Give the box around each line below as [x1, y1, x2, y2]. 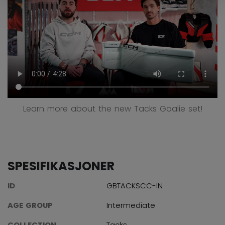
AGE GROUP [8, 200, 53, 210]
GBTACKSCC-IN [106, 180, 163, 191]
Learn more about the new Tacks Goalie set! [23, 103, 202, 115]
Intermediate [106, 200, 155, 210]
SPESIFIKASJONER [8, 158, 115, 175]
